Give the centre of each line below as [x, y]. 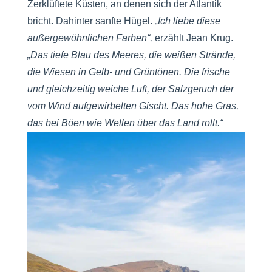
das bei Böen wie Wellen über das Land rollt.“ [125, 123]
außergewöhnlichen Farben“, [90, 38]
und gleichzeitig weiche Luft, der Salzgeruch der [130, 89]
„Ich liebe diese [187, 21]
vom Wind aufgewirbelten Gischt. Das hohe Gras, [133, 106]
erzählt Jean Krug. [192, 38]
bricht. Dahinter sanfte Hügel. [91, 21]
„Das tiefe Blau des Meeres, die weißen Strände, [131, 55]
